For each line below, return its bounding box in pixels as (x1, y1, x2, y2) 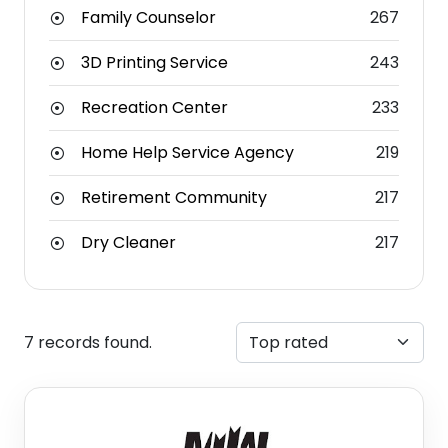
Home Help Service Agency (81, 141, 294, 165)
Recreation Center (81, 96, 228, 120)
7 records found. (24, 330, 152, 354)
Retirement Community (81, 186, 267, 210)
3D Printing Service (81, 51, 228, 75)
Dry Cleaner (81, 231, 176, 255)
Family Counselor (81, 6, 216, 30)
